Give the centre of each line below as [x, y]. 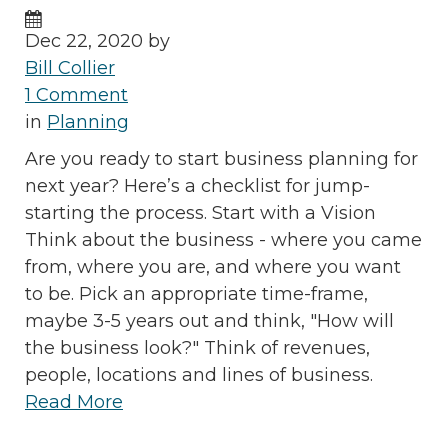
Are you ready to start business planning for [221, 158]
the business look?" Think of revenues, [197, 347]
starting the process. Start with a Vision [200, 212]
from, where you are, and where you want [213, 266]
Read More [74, 401]
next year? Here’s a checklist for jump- [197, 185]
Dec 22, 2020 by [97, 40]
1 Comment [76, 94]
